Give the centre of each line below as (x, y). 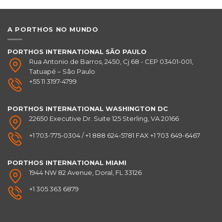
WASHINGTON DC (137, 109)
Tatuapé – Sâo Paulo (62, 71)
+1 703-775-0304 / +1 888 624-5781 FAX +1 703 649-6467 (115, 135)
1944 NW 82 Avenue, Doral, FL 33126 (85, 172)
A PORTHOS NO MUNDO (53, 29)
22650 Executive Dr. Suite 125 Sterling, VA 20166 (104, 119)
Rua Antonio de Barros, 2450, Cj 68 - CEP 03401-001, (111, 61)
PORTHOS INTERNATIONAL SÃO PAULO (77, 51)
